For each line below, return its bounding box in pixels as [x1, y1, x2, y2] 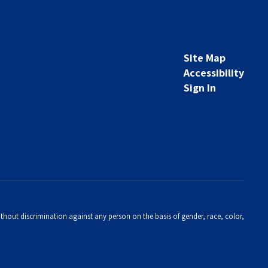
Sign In [183, 81, 216, 95]
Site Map [183, 51, 226, 65]
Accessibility [183, 66, 244, 80]
